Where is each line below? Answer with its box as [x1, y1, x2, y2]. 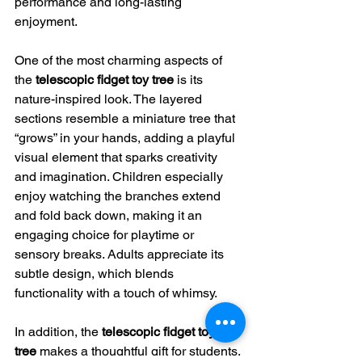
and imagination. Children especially [15, 169, 226, 185]
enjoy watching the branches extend [15, 188, 224, 204]
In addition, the [15, 324, 102, 340]
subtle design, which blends [15, 266, 177, 282]
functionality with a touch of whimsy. [15, 285, 217, 301]
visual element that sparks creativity [15, 149, 221, 166]
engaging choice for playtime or [15, 227, 197, 243]
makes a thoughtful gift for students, [36, 343, 244, 360]
